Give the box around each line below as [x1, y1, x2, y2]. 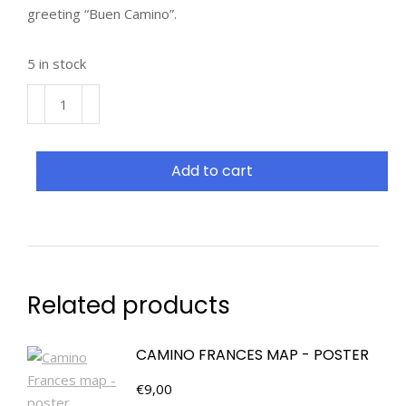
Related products [27, 289, 230, 322]
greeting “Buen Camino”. [27, 5, 177, 23]
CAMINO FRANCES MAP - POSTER [136, 344, 369, 365]
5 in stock [27, 54, 86, 72]
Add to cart [171, 160, 253, 181]
